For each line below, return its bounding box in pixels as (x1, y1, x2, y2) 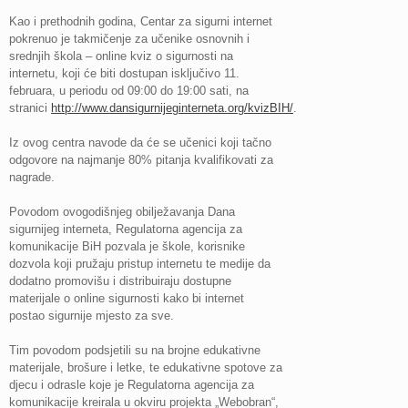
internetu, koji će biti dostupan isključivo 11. (9, 66, 240, 81)
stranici (9, 101, 51, 116)
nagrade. (9, 170, 55, 185)
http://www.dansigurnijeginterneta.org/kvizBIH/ (51, 101, 293, 116)
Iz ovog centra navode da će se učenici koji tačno (9, 136, 271, 150)
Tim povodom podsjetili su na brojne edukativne (9, 343, 260, 358)
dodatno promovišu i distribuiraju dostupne (9, 274, 231, 289)
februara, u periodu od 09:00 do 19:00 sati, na (9, 84, 249, 98)
